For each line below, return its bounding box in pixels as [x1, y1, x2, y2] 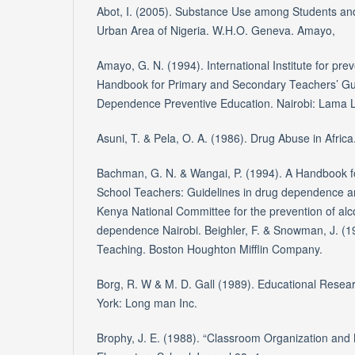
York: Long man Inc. [97, 295, 197, 311]
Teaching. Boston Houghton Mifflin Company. [97, 241, 323, 258]
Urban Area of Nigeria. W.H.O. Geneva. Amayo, [97, 22, 335, 39]
